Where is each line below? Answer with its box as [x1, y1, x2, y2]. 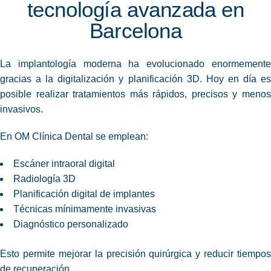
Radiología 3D [13, 174, 76, 184]
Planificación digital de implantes [13, 189, 155, 200]
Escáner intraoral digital [13, 158, 115, 169]
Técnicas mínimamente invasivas [13, 204, 156, 215]
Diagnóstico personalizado [13, 219, 128, 230]
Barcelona [89, 19, 182, 43]
